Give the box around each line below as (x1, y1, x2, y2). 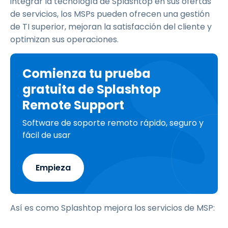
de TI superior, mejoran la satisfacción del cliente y (10, 21, 212, 33)
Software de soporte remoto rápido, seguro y (22, 117, 204, 129)
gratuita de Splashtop (22, 81, 161, 98)
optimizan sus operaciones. (10, 34, 119, 45)
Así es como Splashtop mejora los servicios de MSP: (10, 202, 215, 214)
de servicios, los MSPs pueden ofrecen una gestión (10, 8, 210, 20)
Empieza (36, 162, 71, 174)
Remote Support (22, 97, 124, 113)
